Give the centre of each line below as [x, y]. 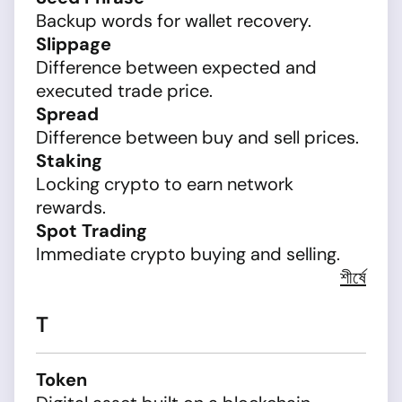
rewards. [71, 207]
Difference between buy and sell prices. [197, 137]
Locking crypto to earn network [165, 184]
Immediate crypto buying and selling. [188, 254]
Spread [67, 114]
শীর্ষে [353, 277]
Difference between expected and [176, 67]
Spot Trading [92, 231]
